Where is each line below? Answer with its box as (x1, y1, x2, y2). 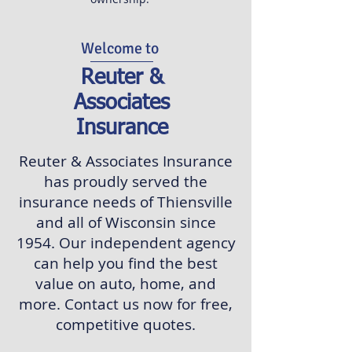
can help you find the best (34, 253, 218, 273)
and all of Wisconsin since (35, 212, 216, 233)
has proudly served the (44, 171, 207, 192)
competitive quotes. (56, 314, 196, 335)
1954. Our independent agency (16, 233, 236, 253)
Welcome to (81, 38, 159, 58)
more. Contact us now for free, (19, 294, 233, 314)
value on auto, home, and (35, 273, 216, 294)
